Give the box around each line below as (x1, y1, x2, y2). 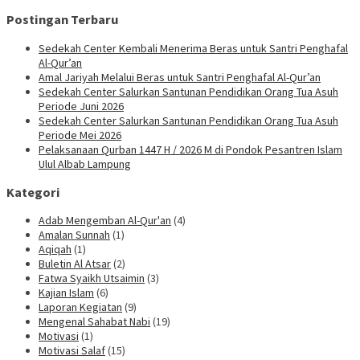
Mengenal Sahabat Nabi (39, 314, 150, 329)
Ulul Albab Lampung (39, 156, 131, 171)
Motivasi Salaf (39, 343, 105, 358)
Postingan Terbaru (6, 11, 119, 28)
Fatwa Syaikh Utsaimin (39, 271, 145, 286)
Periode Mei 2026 (39, 127, 121, 142)
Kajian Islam (39, 285, 94, 301)
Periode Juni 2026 (39, 98, 124, 113)
